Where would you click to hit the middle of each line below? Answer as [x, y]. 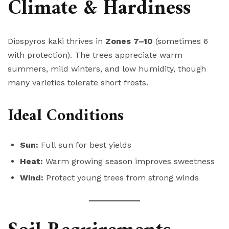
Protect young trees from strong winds [121, 178]
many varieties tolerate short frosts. [78, 83]
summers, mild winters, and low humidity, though [107, 69]
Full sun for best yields [85, 145]
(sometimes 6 [180, 41]
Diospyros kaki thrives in [56, 41]
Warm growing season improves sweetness [129, 162]
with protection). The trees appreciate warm [95, 55]
